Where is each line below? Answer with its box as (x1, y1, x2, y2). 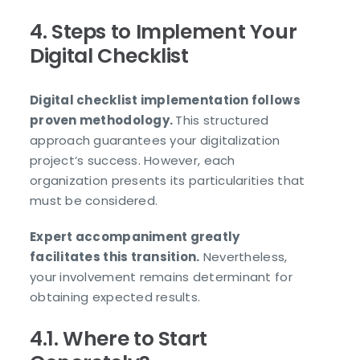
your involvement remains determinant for (30, 268, 292, 286)
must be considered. (30, 192, 158, 210)
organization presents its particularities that (30, 172, 305, 190)
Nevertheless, (199, 248, 288, 266)
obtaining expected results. (30, 288, 201, 306)
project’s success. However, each (30, 152, 235, 170)
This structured (175, 112, 269, 129)
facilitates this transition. (30, 248, 200, 266)
